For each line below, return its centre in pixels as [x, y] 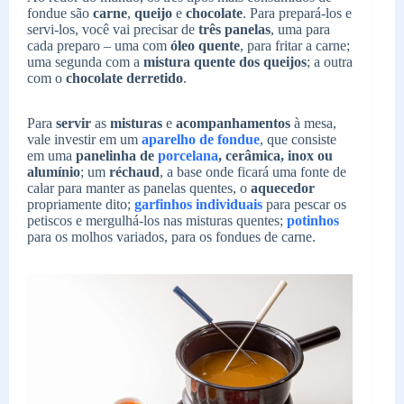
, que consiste [298, 140]
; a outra [330, 62]
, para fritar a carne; [295, 46]
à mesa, [313, 124]
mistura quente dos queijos [225, 62]
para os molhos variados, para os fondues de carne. [171, 237]
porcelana [188, 156]
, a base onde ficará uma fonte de [253, 172]
